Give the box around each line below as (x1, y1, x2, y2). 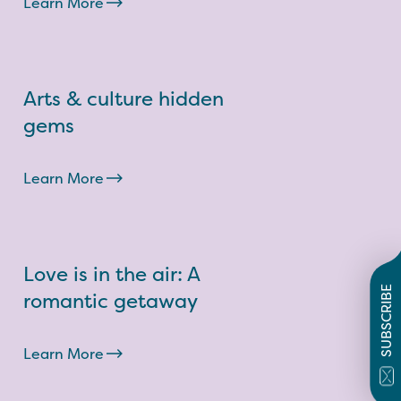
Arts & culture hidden (23, 85, 224, 112)
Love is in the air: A (23, 260, 200, 287)
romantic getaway (23, 287, 198, 314)
